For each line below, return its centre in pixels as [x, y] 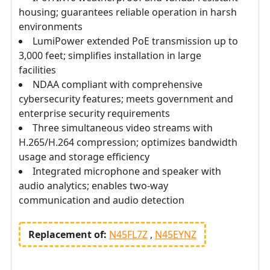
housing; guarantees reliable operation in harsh [128, 12]
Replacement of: [69, 235]
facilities [37, 70]
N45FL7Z [128, 235]
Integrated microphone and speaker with [127, 171]
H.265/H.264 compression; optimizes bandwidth [128, 143]
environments [51, 27]
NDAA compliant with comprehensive [118, 85]
